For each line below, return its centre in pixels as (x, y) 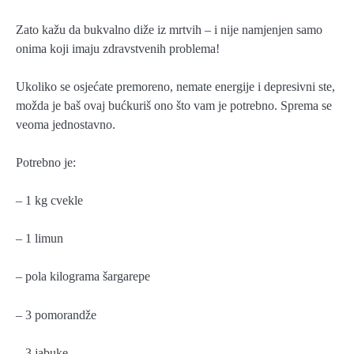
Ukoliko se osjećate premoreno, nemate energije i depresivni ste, (175, 86)
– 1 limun (40, 239)
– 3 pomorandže (56, 314)
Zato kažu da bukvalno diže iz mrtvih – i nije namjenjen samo (169, 29)
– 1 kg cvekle (49, 201)
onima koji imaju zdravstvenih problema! (118, 48)
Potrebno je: (46, 163)
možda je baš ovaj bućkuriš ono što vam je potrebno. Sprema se (174, 105)
